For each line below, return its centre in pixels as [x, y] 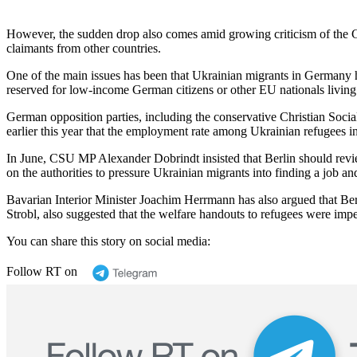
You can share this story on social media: [108, 241]
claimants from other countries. [84, 48]
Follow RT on [42, 271]
